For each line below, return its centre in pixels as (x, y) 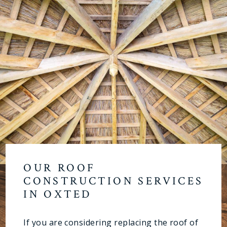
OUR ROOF (60, 168)
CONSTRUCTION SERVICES (113, 181)
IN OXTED (58, 194)
